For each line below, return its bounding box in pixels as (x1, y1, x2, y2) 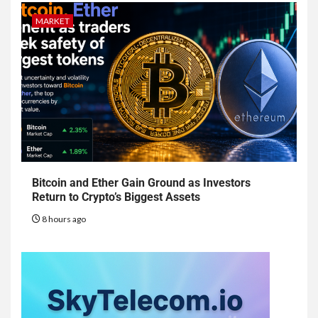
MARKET (35, 16, 70, 27)
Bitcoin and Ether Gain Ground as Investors (32, 176, 251, 190)
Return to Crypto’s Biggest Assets (32, 190, 200, 204)
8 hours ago (40, 214, 86, 225)
